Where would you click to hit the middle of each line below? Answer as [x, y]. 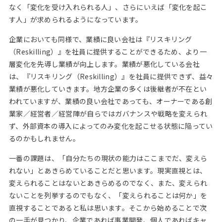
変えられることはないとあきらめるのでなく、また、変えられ [108, 183]
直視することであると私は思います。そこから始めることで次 [108, 208]
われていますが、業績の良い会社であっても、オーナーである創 [111, 101]
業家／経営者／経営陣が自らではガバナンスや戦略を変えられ [108, 113]
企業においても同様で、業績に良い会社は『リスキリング [100, 39]
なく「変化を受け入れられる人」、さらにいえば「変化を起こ [108, 7]
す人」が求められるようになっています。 [76, 19]
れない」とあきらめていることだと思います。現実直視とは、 [108, 170]
